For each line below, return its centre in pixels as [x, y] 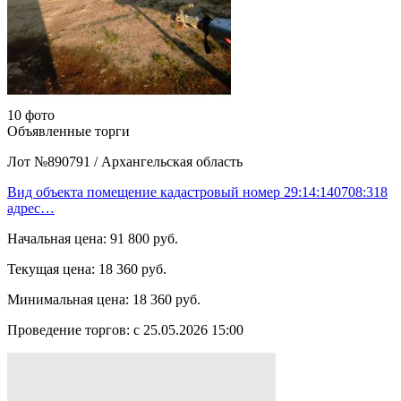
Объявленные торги [68, 131]
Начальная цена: [57, 238]
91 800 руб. [144, 238]
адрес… [31, 208]
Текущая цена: [51, 269]
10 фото [31, 115]
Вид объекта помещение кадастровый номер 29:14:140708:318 [197, 192]
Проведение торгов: [68, 329]
